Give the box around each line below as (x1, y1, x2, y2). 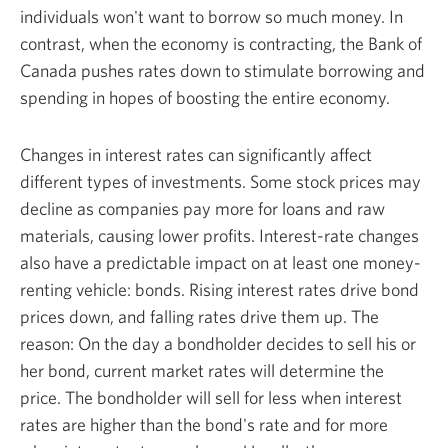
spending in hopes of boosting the (20, 86, 272, 108)
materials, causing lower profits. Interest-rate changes (20, 224, 419, 246)
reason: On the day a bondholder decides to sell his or (20, 332, 416, 354)
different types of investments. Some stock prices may (20, 170, 421, 192)
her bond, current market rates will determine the (20, 359, 384, 381)
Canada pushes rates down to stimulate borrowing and (20, 59, 425, 81)
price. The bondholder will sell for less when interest (20, 386, 402, 408)
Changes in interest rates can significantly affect (20, 143, 372, 165)
